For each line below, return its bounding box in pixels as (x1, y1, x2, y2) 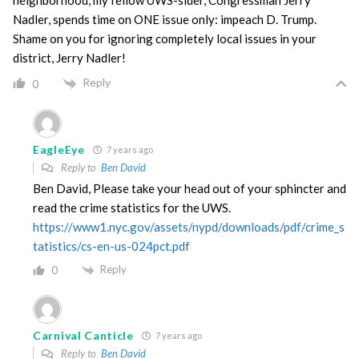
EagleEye (33, 142, 85, 156)
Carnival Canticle (33, 328, 134, 342)
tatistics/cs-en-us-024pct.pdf (33, 238, 190, 253)
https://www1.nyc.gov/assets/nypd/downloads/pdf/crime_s (33, 219, 345, 234)
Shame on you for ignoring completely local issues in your (13, 31, 317, 46)
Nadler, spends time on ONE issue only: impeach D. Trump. (13, 12, 317, 27)
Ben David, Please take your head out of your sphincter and (33, 180, 346, 196)
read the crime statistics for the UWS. (33, 200, 231, 215)
